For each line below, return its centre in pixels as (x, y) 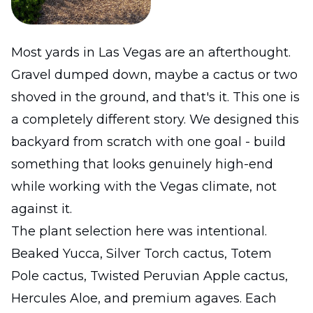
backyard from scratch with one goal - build (148, 141)
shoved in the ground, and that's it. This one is (155, 97)
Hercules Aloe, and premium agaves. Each (144, 298)
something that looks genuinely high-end (142, 164)
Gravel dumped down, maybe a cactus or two (154, 74)
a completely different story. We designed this (155, 119)
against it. (42, 209)
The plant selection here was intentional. (139, 231)
